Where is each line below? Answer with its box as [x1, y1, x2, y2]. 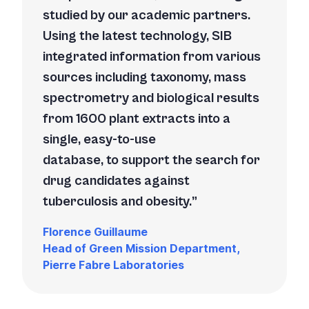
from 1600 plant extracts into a [43, 110, 230, 127]
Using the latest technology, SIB [43, 28, 232, 44]
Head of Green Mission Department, [43, 241, 239, 255]
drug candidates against [43, 172, 190, 189]
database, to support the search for [43, 152, 260, 168]
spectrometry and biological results [43, 90, 259, 106]
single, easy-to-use [43, 131, 156, 148]
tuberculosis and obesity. [43, 193, 192, 210]
